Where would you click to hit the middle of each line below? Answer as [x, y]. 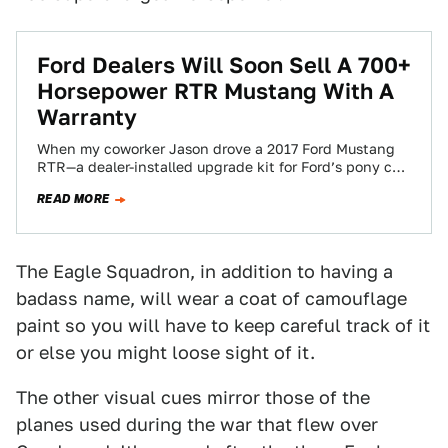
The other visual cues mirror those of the [193, 397]
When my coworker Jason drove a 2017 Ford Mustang [216, 149]
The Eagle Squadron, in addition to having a [204, 271]
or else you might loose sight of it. [165, 352]
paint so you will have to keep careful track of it [223, 325]
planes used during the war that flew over [197, 424]
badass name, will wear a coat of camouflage [211, 298]
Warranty [87, 117]
